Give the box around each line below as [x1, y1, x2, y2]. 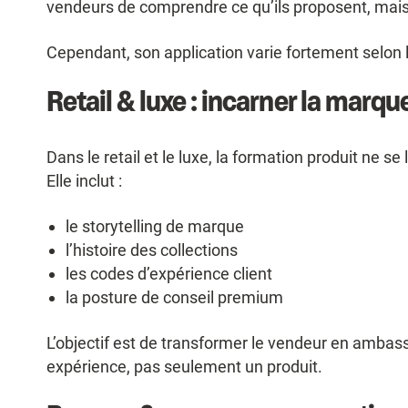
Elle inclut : [46, 171, 122, 191]
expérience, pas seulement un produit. [46, 357, 322, 377]
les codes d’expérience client [66, 264, 273, 284]
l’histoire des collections [66, 240, 239, 260]
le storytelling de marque [66, 217, 245, 237]
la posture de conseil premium [66, 288, 284, 308]
